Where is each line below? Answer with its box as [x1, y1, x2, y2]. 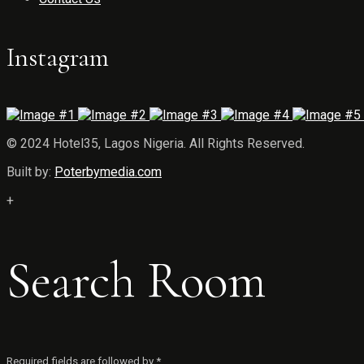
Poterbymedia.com [54, 164, 162, 180]
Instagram [6, 41, 109, 73]
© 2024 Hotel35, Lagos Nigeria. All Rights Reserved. [6, 136, 305, 152]
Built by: [6, 164, 54, 180]
